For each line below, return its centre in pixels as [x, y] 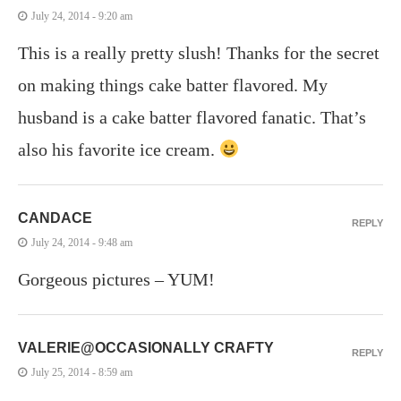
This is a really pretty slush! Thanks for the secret [199, 53]
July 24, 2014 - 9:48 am [82, 243]
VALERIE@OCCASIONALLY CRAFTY [146, 348]
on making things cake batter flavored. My [173, 85]
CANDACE [55, 218]
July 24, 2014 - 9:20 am [82, 17]
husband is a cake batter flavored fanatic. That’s [192, 118]
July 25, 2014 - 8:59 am [82, 373]
